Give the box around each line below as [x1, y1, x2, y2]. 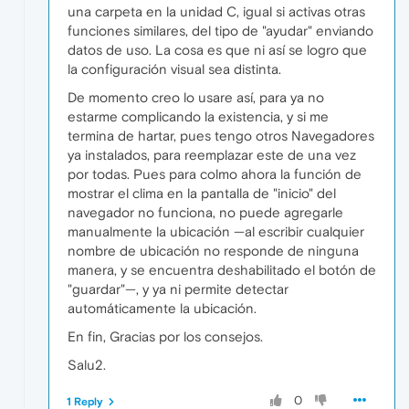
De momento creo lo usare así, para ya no [68, 89, 324, 105]
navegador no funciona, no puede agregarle [68, 204, 343, 220]
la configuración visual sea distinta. [68, 60, 281, 77]
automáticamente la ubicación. [68, 299, 257, 316]
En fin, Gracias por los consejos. [68, 328, 263, 344]
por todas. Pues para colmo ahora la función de [68, 165, 362, 182]
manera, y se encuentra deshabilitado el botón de [68, 261, 376, 278]
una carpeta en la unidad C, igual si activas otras [68, 3, 365, 19]
